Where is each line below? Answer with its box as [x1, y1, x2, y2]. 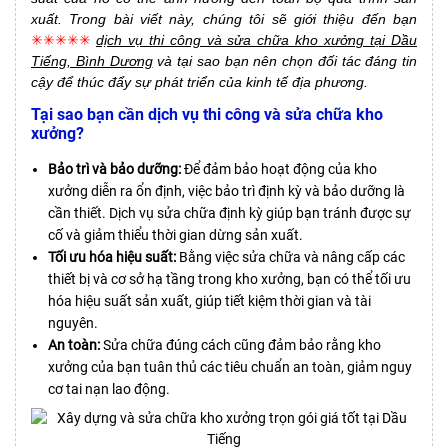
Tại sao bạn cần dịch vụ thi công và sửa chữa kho [31, 104, 383, 124]
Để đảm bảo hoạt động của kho [181, 160, 377, 177]
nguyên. [48, 314, 98, 331]
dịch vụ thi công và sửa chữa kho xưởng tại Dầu [95, 31, 418, 48]
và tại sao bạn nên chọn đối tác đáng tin [152, 52, 417, 69]
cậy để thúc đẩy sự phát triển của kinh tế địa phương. [31, 73, 368, 90]
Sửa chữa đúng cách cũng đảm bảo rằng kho [100, 336, 381, 353]
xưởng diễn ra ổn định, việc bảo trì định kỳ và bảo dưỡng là [48, 182, 405, 199]
